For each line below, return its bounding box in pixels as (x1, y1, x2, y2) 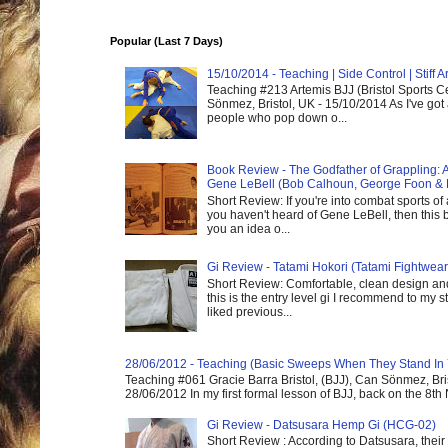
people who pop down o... (206, 110, 347, 125)
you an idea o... (206, 221, 290, 236)
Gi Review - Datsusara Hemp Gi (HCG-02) (206, 418, 436, 433)
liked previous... (206, 304, 292, 319)
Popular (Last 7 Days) (110, 35, 223, 48)
